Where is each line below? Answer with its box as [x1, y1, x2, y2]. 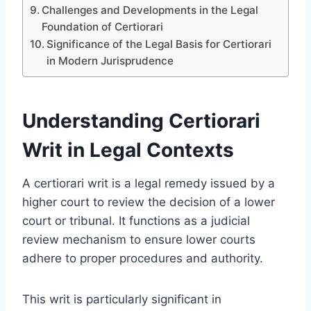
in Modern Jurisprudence [47, 53, 174, 67]
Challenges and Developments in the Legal [42, 3, 259, 17]
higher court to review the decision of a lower [22, 194, 275, 209]
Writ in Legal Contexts [22, 137, 234, 162]
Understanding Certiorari [22, 108, 260, 133]
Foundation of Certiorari [42, 19, 164, 33]
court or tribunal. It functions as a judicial [22, 213, 250, 228]
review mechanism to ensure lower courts [22, 232, 255, 246]
